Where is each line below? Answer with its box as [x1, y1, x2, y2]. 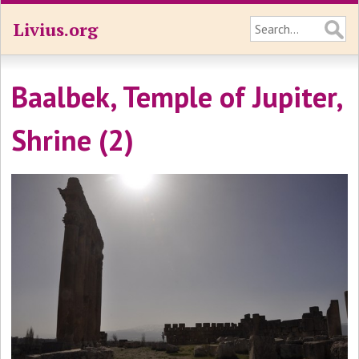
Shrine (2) [11, 121, 135, 159]
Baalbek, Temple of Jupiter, [11, 78, 343, 115]
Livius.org [13, 18, 98, 41]
